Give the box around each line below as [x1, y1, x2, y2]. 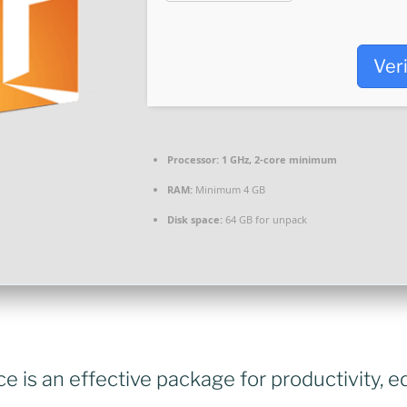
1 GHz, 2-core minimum [219, 153, 337, 167]
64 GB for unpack [223, 213, 307, 227]
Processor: [167, 153, 219, 167]
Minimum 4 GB [193, 183, 265, 197]
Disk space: [167, 213, 223, 227]
